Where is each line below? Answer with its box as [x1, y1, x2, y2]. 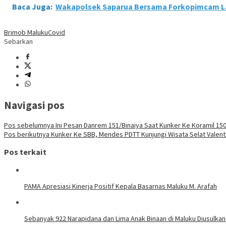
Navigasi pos [4, 98, 65, 112]
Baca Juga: [12, 2, 52, 12]
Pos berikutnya [4, 129, 49, 139]
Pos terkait [4, 147, 46, 157]
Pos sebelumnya [4, 120, 54, 130]
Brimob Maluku [4, 28, 48, 37]
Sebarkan [4, 37, 33, 46]
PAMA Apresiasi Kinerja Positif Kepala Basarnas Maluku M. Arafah [24, 181, 217, 191]
